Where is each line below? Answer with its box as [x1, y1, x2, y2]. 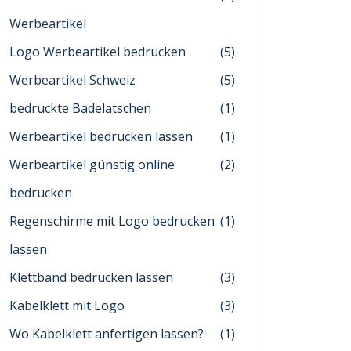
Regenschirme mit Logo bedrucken [9, 212, 215, 230]
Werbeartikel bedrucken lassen [9, 128, 193, 145]
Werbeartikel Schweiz [9, 71, 136, 89]
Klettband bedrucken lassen [9, 269, 173, 286]
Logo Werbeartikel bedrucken [9, 43, 186, 60]
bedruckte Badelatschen [9, 100, 151, 117]
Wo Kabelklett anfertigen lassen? [9, 325, 204, 342]
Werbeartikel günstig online [9, 156, 175, 173]
